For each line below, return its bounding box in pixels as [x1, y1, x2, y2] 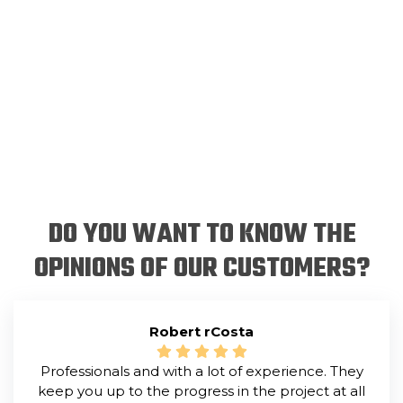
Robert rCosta [149, 323, 254, 340]
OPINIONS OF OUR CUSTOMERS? [33, 248, 370, 290]
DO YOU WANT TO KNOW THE [47, 214, 356, 255]
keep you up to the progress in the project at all [38, 382, 365, 399]
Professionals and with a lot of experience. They [40, 363, 363, 380]
